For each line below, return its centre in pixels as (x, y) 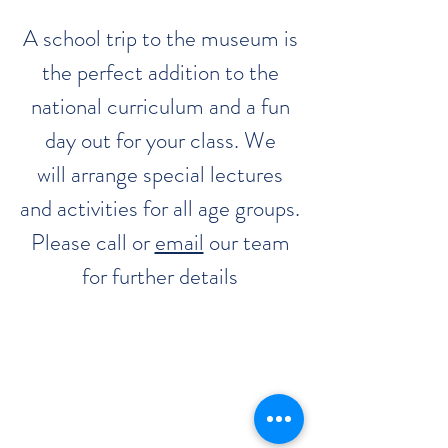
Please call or (92, 242)
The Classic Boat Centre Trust (203, 407)
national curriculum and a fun (160, 106)
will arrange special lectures (160, 174)
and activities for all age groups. (160, 208)
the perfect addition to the (160, 72)
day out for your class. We (160, 140)
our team (246, 242)
